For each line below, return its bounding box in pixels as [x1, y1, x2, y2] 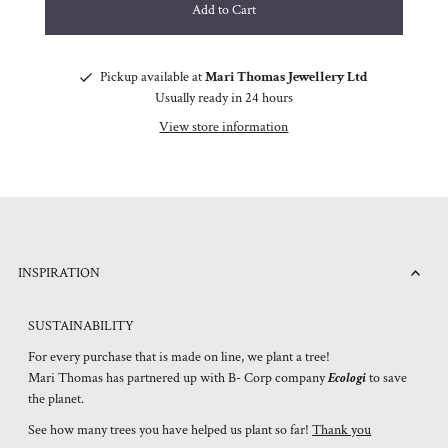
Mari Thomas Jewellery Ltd [204, 67, 368, 86]
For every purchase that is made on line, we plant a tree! [28, 348, 331, 367]
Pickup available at [99, 67, 205, 86]
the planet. [28, 390, 85, 409]
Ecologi [328, 369, 370, 388]
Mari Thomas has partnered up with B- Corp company [28, 369, 329, 388]
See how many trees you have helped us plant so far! [28, 421, 313, 440]
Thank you [312, 421, 372, 440]
